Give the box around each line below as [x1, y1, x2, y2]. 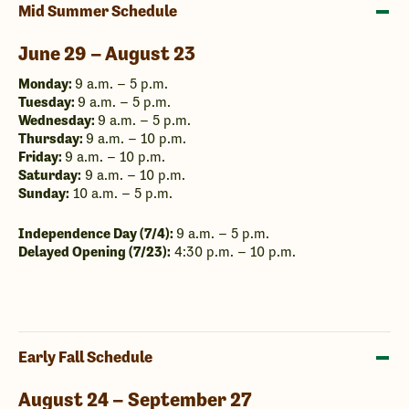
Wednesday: [18, 111, 98, 129]
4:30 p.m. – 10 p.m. [171, 244, 296, 259]
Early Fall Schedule [18, 348, 152, 366]
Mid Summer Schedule [18, 2, 177, 20]
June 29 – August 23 [18, 42, 195, 65]
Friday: [18, 148, 65, 165]
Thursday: [18, 130, 86, 147]
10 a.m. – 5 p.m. [69, 185, 173, 201]
